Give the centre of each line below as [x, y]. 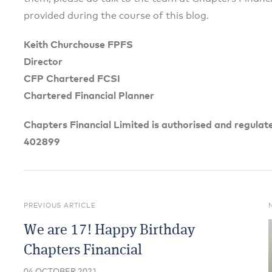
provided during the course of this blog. [116, 16]
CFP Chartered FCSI [72, 79]
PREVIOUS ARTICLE [60, 206]
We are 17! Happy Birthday [109, 231]
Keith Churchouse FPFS [78, 45]
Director [43, 62]
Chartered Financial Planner [89, 96]
